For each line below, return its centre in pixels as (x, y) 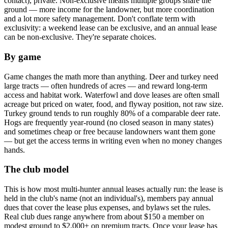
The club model (36, 169)
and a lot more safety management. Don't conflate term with (100, 19)
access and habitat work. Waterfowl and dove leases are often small (112, 95)
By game (22, 57)
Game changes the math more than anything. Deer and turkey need (111, 76)
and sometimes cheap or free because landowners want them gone (110, 131)
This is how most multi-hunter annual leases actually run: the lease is (113, 189)
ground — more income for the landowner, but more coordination (109, 10)
